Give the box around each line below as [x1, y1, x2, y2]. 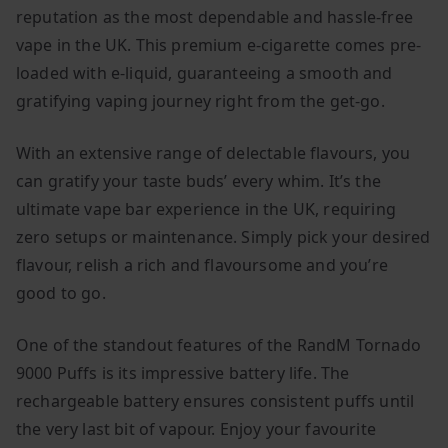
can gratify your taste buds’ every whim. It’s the [16, 170, 381, 193]
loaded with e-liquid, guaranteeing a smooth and [16, 62, 393, 85]
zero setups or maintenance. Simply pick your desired [16, 226, 431, 249]
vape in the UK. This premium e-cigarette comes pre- [16, 34, 422, 57]
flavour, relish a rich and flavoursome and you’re [16, 254, 388, 277]
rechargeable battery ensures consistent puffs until [16, 390, 415, 413]
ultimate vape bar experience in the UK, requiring [16, 198, 396, 221]
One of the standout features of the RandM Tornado [16, 334, 421, 357]
